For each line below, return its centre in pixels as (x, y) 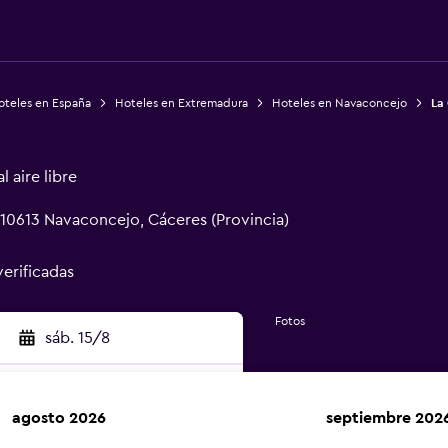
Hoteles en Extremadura (181, 103)
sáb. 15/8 (77, 338)
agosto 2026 (59, 418)
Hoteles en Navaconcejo (339, 103)
